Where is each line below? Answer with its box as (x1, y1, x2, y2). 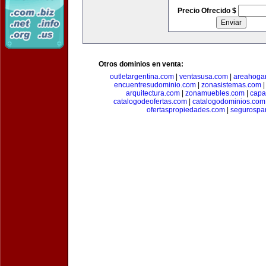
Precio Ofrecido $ (177, 7, 238, 15)
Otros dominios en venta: (99, 60, 183, 68)
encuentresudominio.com (113, 81, 196, 89)
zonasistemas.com (201, 81, 261, 89)
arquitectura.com (126, 89, 180, 97)
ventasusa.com (179, 72, 228, 81)
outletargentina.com (110, 72, 174, 81)
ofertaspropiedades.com (146, 106, 225, 114)
